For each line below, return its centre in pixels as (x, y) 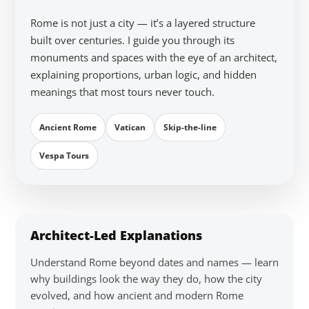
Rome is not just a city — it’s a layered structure (143, 23)
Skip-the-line (190, 127)
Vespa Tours (64, 156)
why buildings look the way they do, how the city (146, 279)
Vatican (130, 127)
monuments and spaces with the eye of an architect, (154, 57)
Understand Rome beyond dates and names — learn (154, 262)
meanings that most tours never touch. (122, 92)
